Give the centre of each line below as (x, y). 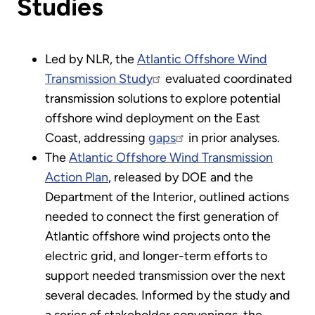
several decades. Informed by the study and (168, 295)
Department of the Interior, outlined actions (167, 197)
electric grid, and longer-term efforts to (156, 256)
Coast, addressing (97, 137)
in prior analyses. (233, 137)
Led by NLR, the (91, 59)
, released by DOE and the (181, 177)
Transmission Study (99, 78)
